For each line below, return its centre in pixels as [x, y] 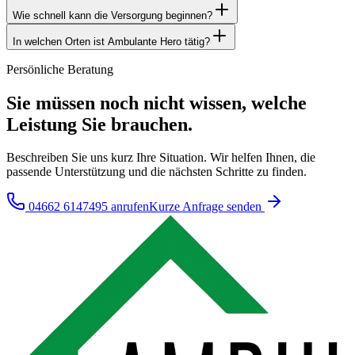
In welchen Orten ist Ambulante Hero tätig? [111, 41]
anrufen [128, 207]
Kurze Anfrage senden [207, 207]
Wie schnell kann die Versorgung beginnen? [113, 15]
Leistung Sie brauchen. [99, 124]
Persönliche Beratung [60, 69]
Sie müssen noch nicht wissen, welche [157, 103]
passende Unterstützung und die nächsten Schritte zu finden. [157, 172]
